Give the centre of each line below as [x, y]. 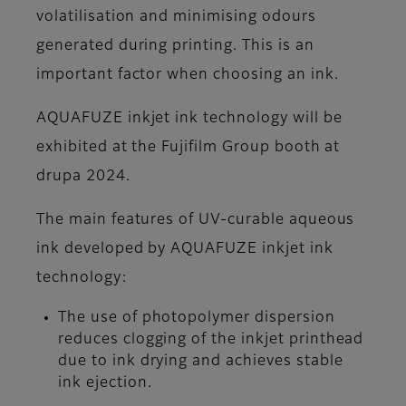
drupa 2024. [86, 176]
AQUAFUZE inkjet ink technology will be [189, 118]
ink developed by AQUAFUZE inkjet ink [185, 249]
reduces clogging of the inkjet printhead [211, 339]
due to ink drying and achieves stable [201, 361]
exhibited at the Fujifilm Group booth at [188, 147]
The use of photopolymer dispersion [197, 318]
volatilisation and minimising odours [176, 17]
